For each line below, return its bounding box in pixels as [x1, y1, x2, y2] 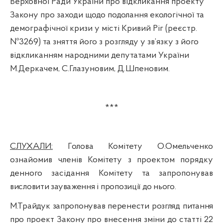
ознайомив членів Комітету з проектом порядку [10, 155, 213, 165]
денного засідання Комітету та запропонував [10, 168, 213, 178]
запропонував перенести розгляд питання [50, 201, 213, 211]
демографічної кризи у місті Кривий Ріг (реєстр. [10, 23, 197, 33]
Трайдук [17, 201, 50, 211]
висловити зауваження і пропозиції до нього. [10, 182, 176, 192]
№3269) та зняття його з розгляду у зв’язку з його [10, 37, 199, 47]
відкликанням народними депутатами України [10, 50, 189, 60]
